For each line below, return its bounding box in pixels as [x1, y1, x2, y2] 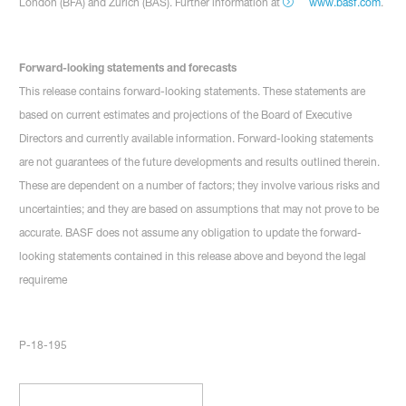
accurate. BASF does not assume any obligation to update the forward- [19, 225, 362, 239]
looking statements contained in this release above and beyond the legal [19, 248, 367, 263]
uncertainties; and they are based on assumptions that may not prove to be [19, 201, 380, 216]
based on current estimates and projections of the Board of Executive [19, 107, 353, 121]
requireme [19, 272, 68, 286]
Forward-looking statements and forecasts [19, 60, 237, 74]
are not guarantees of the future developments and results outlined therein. [19, 154, 381, 169]
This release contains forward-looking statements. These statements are [19, 83, 366, 98]
